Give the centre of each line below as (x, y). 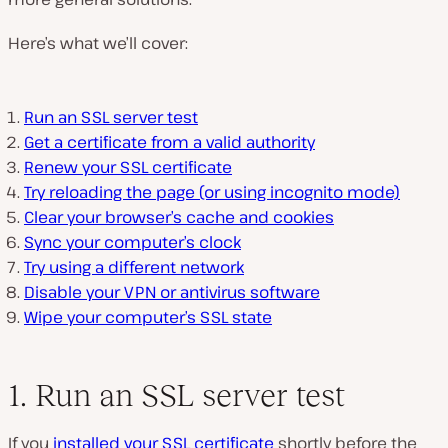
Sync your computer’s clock (132, 242)
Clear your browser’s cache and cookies (179, 217)
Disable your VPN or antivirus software (172, 292)
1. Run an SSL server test (176, 395)
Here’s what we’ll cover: (98, 43)
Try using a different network (134, 267)
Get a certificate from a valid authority (169, 142)
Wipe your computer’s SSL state (148, 317)
